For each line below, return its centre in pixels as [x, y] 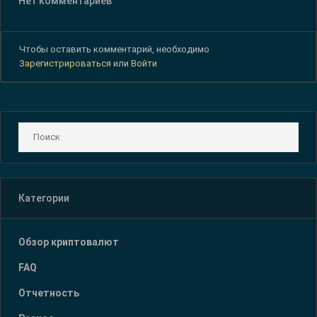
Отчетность [49, 293]
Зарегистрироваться [65, 63]
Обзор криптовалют [69, 242]
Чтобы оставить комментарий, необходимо [114, 49]
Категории [44, 198]
